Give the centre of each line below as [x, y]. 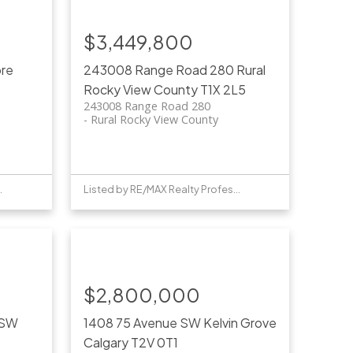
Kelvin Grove [240, 323]
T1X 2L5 [223, 90]
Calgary [106, 343]
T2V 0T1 [154, 343]
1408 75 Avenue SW [143, 323]
